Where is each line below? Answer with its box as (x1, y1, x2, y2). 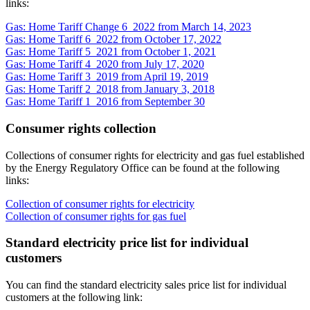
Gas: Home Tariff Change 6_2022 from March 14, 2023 (6, 21, 251, 33)
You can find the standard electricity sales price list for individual (6, 279, 286, 291)
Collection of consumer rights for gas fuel (6, 210, 186, 222)
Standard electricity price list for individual (6, 235, 248, 250)
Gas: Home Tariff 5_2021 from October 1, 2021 (6, 46, 216, 58)
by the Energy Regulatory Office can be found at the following (6, 161, 280, 174)
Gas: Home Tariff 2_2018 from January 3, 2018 (6, 83, 215, 95)
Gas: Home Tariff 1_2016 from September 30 (6, 95, 205, 108)
